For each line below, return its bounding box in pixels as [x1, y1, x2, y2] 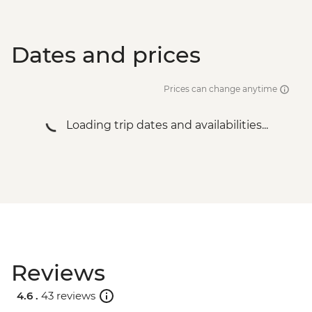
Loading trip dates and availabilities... [66, 118, 268, 132]
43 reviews [41, 288, 95, 302]
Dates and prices [11, 41, 201, 69]
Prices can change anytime [164, 84, 279, 95]
